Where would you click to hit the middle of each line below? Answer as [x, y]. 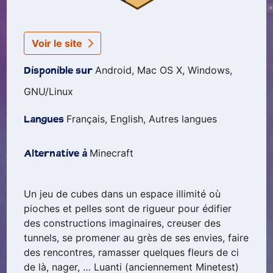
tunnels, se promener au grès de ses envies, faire [136, 238]
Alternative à [57, 154]
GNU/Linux [49, 91]
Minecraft [112, 153]
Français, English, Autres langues [142, 119]
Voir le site [58, 43]
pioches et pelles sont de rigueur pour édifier [128, 208]
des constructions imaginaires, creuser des [122, 223]
